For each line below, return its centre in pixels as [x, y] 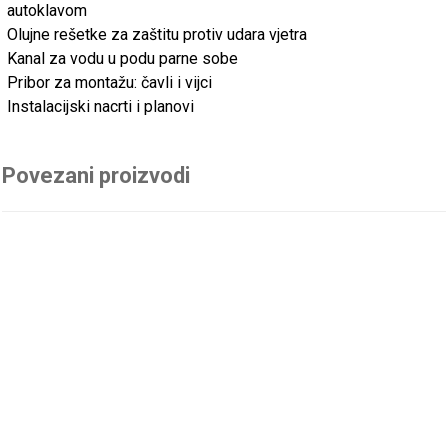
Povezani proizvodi [96, 175]
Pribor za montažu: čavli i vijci [110, 82]
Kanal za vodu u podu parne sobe [123, 58]
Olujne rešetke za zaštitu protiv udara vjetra [157, 34]
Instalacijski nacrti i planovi [101, 106]
